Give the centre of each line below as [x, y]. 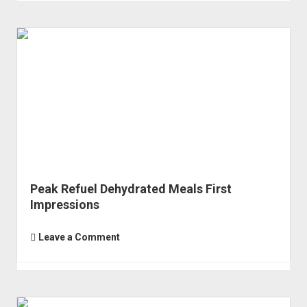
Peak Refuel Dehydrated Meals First [131, 189]
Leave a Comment [79, 237]
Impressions [64, 205]
